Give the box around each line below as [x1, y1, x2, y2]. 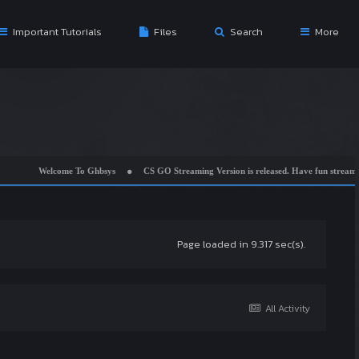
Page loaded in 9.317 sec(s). [177, 236, 305, 252]
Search [228, 24, 263, 39]
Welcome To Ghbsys [21, 165, 99, 175]
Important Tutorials [10, 24, 102, 39]
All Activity [265, 301, 310, 316]
